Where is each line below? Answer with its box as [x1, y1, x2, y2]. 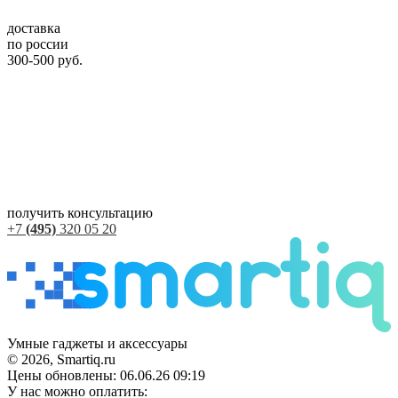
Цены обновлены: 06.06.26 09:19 [7, 368, 205, 384]
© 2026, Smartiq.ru [7, 352, 115, 368]
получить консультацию [7, 204, 153, 220]
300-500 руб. [7, 52, 83, 68]
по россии [7, 36, 68, 52]
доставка [7, 20, 60, 36]
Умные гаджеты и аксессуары [7, 336, 187, 352]
